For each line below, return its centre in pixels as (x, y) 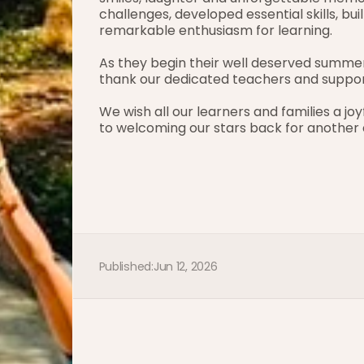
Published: (126, 266)
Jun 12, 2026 (185, 266)
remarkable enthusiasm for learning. (215, 30)
